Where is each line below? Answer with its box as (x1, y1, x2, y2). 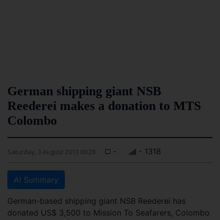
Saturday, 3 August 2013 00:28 (7, 147, 95, 156)
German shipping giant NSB (7, 84, 161, 98)
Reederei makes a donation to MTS (7, 99, 201, 113)
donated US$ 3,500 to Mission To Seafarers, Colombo (7, 208, 210, 218)
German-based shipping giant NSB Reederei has (7, 196, 186, 206)
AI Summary (14, 175, 58, 185)
